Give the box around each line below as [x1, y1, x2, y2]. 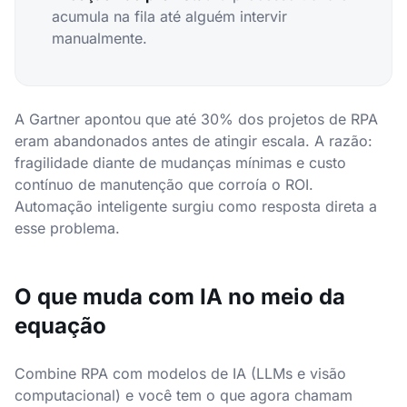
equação [15, 313, 106, 339]
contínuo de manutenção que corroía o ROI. [15, 175, 313, 194]
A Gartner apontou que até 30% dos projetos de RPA [15, 110, 378, 128]
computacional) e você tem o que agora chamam [15, 386, 352, 404]
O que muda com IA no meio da [15, 283, 345, 310]
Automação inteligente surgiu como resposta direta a [15, 197, 377, 215]
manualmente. [52, 29, 147, 47]
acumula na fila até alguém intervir [52, 7, 287, 25]
